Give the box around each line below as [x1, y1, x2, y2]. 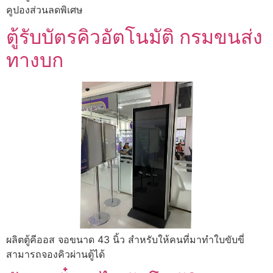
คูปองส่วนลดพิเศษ [6, 3, 83, 16]
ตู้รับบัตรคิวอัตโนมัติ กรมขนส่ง [6, 25, 263, 49]
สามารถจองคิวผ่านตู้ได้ [6, 247, 105, 260]
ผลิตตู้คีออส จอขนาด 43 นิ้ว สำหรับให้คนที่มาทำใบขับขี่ [6, 233, 244, 246]
